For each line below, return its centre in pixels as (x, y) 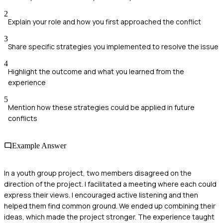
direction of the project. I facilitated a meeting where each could (110, 184)
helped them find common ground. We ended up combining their (110, 206)
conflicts (23, 118)
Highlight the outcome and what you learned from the (96, 71)
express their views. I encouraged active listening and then (101, 195)
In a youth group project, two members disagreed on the (98, 173)
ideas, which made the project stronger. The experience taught (109, 217)
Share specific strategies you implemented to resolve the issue (113, 46)
